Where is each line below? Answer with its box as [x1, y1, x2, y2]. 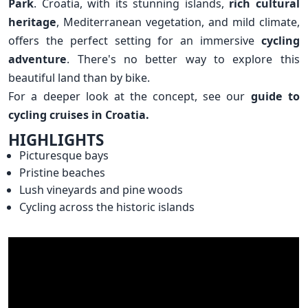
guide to [250, 89, 300, 104]
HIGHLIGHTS [8, 129, 104, 151]
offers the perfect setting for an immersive [8, 33, 261, 49]
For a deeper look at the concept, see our [8, 89, 251, 104]
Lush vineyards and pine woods [19, 181, 184, 197]
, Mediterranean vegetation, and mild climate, [56, 14, 300, 30]
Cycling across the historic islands [19, 199, 195, 214]
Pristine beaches [19, 164, 106, 180]
